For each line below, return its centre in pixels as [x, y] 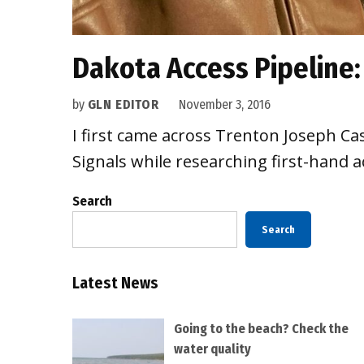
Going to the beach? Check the [261, 329]
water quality [212, 349]
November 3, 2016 [224, 105]
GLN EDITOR [123, 105]
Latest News [115, 284]
